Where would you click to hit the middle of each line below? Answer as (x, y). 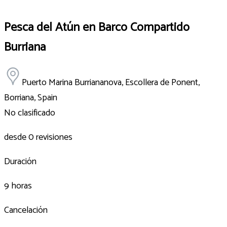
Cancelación (26, 210)
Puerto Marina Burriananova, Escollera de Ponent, (111, 82)
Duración (20, 161)
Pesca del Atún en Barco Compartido (97, 27)
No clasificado (30, 113)
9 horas (18, 186)
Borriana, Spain (31, 98)
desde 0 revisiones (38, 137)
